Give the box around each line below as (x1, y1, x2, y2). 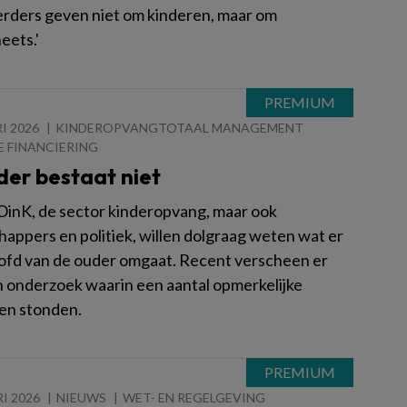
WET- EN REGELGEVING (123, 390, 265, 405)
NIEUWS (56, 390, 106, 405)
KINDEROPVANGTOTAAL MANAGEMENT (55, 120, 303, 135)
